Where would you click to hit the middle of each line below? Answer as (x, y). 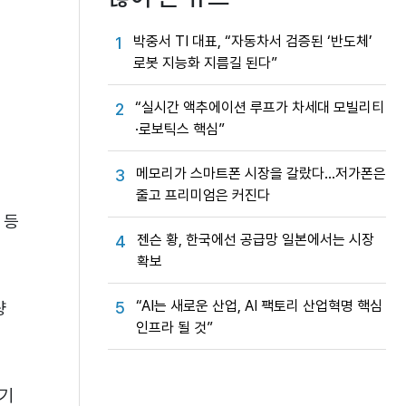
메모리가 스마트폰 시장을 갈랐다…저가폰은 (261, 174)
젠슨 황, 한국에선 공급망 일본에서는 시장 (256, 240)
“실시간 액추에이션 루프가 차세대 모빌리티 (260, 107)
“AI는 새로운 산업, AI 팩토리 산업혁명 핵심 (259, 306)
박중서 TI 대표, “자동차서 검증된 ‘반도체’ (253, 41)
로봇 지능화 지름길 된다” (205, 63)
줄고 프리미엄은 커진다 (203, 195)
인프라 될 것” (174, 328)
